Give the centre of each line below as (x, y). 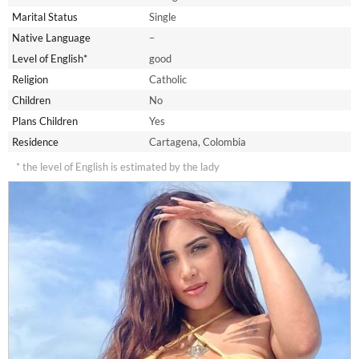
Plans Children (45, 121)
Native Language (51, 37)
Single (163, 16)
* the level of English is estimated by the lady (118, 166)
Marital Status (45, 16)
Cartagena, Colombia (198, 141)
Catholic (168, 79)
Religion (30, 79)
